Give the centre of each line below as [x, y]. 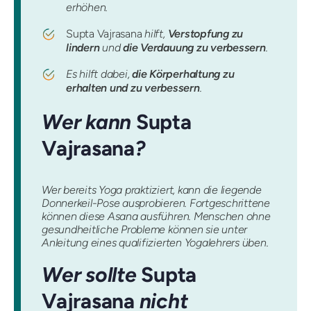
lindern [83, 48]
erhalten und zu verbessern [133, 88]
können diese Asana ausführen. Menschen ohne [156, 216]
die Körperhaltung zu [183, 74]
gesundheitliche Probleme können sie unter [145, 229]
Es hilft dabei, [99, 74]
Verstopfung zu [205, 34]
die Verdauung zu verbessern [194, 48]
